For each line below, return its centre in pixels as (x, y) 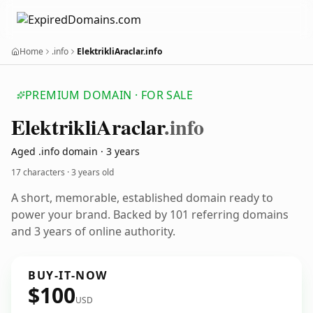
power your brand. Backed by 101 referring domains (150, 214)
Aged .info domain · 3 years (75, 151)
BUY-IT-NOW (68, 275)
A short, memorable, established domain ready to (142, 198)
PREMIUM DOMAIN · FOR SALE (109, 95)
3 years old (93, 172)
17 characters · (41, 172)
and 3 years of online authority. (93, 231)
